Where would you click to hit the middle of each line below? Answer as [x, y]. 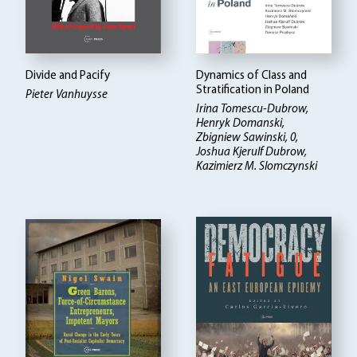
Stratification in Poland [253, 91]
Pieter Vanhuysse [67, 96]
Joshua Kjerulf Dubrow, [252, 153]
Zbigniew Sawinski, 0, [247, 139]
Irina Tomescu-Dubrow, [253, 110]
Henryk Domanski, [241, 124]
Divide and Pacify [68, 76]
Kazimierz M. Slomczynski [257, 167]
